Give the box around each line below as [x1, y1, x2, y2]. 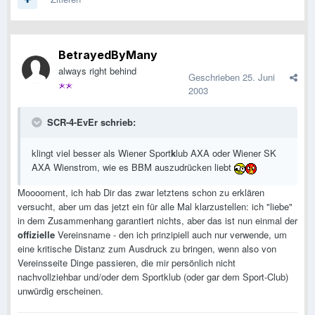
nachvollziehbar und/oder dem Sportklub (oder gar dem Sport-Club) [18, 270, 288, 284]
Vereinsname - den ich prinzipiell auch [55, 228, 214, 242]
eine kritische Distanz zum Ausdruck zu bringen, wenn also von [18, 242, 276, 256]
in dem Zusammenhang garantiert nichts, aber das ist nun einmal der [18, 214, 297, 228]
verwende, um [227, 228, 287, 242]
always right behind [58, 64, 136, 78]
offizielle [18, 228, 55, 242]
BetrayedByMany [58, 48, 157, 63]
